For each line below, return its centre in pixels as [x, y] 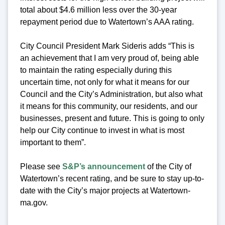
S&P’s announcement [104, 166]
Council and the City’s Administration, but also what [111, 94]
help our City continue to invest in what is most [102, 130]
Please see [41, 166]
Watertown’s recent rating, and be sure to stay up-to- [112, 178]
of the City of [168, 166]
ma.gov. [34, 202]
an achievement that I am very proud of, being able [109, 58]
